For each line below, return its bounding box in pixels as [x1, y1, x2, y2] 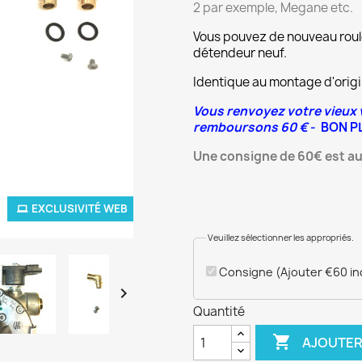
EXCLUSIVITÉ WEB [32, 201, 128, 216]
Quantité [193, 303, 245, 320]
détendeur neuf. [193, 44, 289, 61]
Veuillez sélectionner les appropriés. [206, 232, 356, 243]
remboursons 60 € [193, 119, 308, 136]
